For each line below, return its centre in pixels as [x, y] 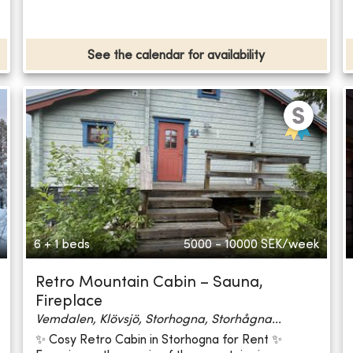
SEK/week [290, 245]
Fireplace [69, 303]
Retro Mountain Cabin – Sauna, [150, 284]
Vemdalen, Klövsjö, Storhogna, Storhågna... [159, 320]
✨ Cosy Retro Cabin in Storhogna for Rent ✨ [159, 340]
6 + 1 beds [62, 245]
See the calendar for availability [176, 56]
